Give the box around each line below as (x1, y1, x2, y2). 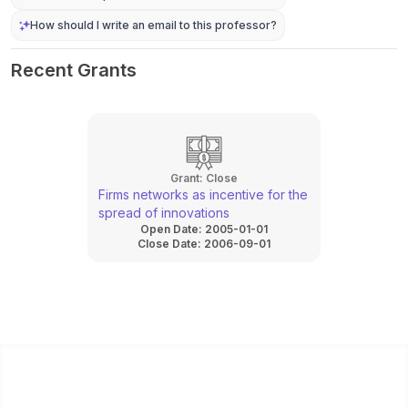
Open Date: (140, 222, 205, 236)
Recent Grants (11, 59, 137, 81)
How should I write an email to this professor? (30, 18, 277, 32)
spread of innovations (98, 205, 229, 220)
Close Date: (138, 237, 204, 250)
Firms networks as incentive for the (98, 187, 308, 202)
